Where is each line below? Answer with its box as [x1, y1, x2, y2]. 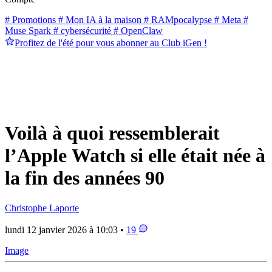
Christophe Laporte [5, 202, 79, 213]
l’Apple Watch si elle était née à [5, 144, 265, 167]
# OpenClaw [111, 25, 163, 36]
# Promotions [5, 14, 56, 25]
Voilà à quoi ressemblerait [5, 122, 220, 144]
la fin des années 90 [5, 167, 165, 189]
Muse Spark [5, 25, 51, 36]
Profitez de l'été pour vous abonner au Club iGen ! [15, 37, 207, 48]
